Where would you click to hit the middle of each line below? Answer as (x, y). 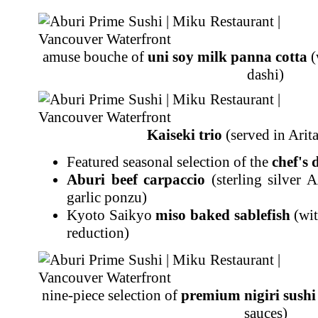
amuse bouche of (95, 56)
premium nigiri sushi (248, 295)
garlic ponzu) (107, 197)
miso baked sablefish (223, 215)
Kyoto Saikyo (111, 215)
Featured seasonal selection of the (169, 161)
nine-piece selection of (111, 295)
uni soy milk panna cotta (227, 56)
